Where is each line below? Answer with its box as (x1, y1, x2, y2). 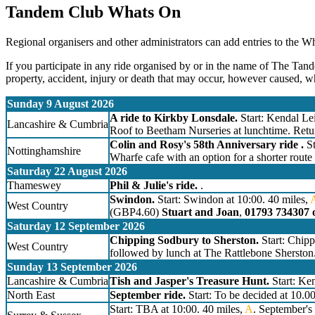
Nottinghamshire (7, 145, 81, 157)
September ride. (110, 289, 186, 302)
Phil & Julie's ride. (110, 179, 198, 192)
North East (7, 289, 55, 302)
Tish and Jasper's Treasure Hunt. (110, 275, 269, 288)
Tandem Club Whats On (6, 3, 181, 22)
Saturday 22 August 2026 (7, 165, 127, 178)
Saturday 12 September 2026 (7, 220, 145, 233)
